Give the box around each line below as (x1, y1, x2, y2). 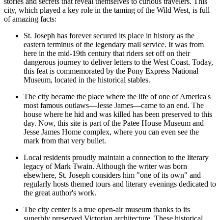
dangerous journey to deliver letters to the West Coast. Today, (24, 57, 213, 66)
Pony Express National (127, 66, 198, 75)
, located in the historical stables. (51, 75, 150, 84)
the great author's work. (24, 188, 96, 197)
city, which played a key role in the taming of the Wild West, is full (4, 5, 210, 14)
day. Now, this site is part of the (24, 118, 123, 127)
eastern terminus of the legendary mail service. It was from (24, 40, 204, 49)
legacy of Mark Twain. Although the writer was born (24, 162, 187, 170)
